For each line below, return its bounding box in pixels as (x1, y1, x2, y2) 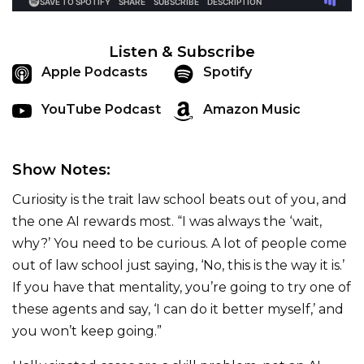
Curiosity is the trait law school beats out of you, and (12, 192, 347, 207)
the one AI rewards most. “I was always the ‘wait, (12, 214, 322, 229)
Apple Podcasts (41, 64, 148, 80)
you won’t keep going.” (12, 323, 162, 339)
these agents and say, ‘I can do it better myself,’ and (12, 301, 344, 317)
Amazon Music (202, 102, 301, 117)
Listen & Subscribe (108, 42, 255, 61)
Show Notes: (12, 160, 110, 179)
